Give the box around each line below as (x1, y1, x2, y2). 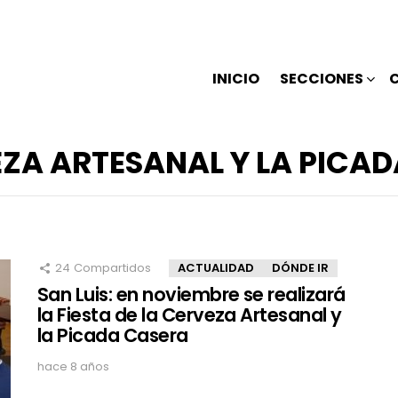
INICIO (212, 68, 259, 89)
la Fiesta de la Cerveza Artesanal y (37, 302, 342, 329)
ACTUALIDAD (178, 259, 254, 277)
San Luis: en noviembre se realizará (37, 282, 346, 308)
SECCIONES (280, 68, 363, 89)
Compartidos (74, 259, 151, 277)
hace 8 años (37, 358, 109, 376)
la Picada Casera (37, 322, 188, 349)
